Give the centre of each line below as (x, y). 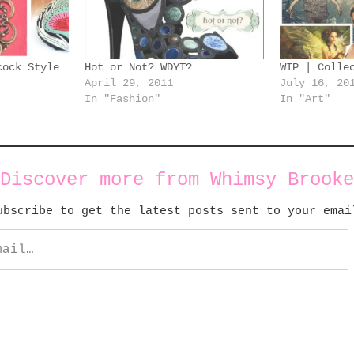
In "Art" (305, 98)
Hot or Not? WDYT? (138, 67)
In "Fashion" (122, 98)
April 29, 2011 (128, 83)
